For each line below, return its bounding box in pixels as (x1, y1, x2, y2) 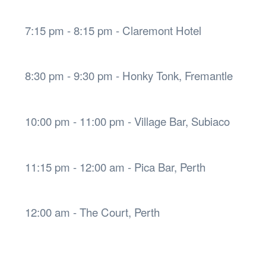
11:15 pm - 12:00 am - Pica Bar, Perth (25, 159, 205, 175)
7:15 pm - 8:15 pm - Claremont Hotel (25, 22, 201, 38)
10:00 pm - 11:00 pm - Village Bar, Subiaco (25, 113, 230, 129)
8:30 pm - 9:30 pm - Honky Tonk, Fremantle (25, 68, 233, 84)
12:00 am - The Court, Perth (25, 204, 160, 220)
